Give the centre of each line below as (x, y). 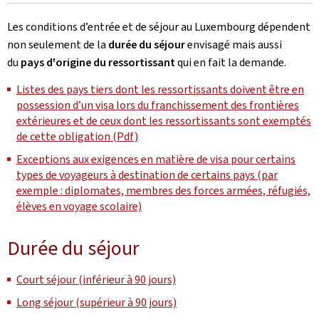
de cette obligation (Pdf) (77, 136)
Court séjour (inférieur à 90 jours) (96, 279)
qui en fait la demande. (231, 62)
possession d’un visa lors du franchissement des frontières (158, 105)
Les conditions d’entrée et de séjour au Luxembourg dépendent (159, 27)
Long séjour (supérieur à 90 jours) (96, 302)
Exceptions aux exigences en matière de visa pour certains (156, 159)
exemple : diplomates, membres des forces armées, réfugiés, (163, 190)
